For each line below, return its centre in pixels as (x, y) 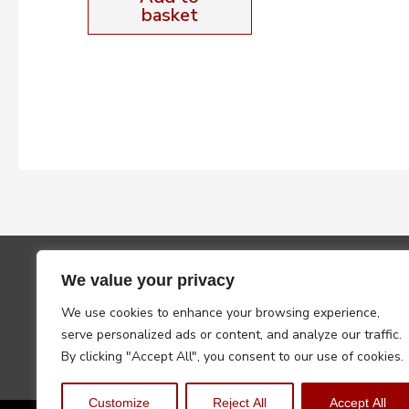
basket (169, 15)
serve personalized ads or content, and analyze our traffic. (231, 335)
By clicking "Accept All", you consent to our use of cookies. (232, 357)
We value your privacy (148, 280)
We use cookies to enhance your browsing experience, (220, 313)
